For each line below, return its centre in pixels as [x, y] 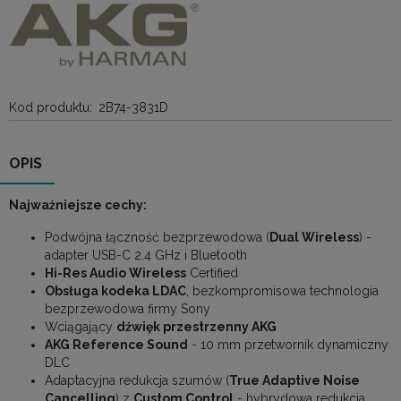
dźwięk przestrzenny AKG [196, 327]
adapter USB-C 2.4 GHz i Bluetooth [146, 256]
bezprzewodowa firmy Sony [128, 309]
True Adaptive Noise [294, 381]
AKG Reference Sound [116, 345]
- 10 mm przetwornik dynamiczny [288, 345]
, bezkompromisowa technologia [282, 291]
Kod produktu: [51, 108]
